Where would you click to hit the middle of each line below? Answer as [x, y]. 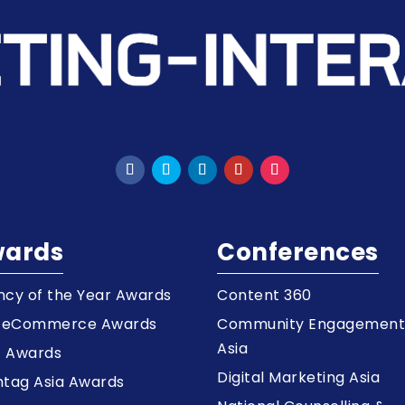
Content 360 [264, 296]
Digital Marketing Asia [299, 378]
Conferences [298, 253]
